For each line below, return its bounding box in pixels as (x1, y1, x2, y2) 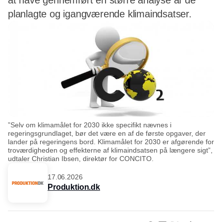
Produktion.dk (48, 182, 100, 191)
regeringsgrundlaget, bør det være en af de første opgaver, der (8, 129, 206, 138)
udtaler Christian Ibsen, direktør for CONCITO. (8, 155, 154, 163)
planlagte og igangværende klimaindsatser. (8, 8, 192, 19)
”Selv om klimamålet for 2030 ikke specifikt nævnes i (8, 121, 171, 129)
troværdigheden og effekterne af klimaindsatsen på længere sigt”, (8, 146, 213, 155)
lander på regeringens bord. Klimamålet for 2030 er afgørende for (8, 138, 214, 146)
